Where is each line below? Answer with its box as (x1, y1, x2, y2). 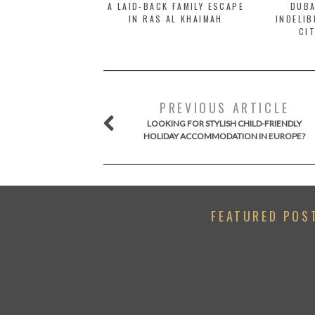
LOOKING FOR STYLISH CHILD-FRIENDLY (147, 118, 302, 129)
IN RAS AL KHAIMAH (129, 13, 223, 25)
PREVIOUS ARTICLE (160, 98, 290, 117)
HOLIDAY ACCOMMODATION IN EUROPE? (143, 131, 306, 141)
